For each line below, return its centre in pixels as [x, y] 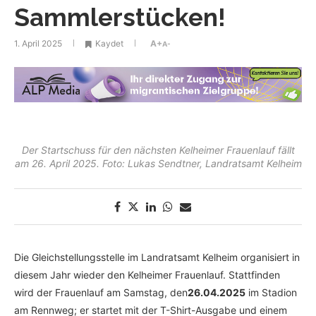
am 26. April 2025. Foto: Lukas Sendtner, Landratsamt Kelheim [158, 164]
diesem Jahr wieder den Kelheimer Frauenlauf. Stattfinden [147, 275]
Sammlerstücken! [120, 18]
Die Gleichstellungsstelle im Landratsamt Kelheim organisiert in [157, 257]
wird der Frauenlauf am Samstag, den [101, 293]
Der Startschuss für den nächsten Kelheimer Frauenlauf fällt [158, 150]
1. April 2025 [38, 44]
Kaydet [109, 44]
